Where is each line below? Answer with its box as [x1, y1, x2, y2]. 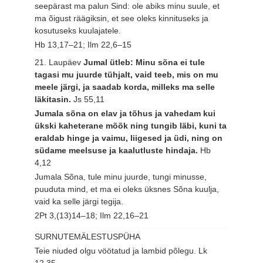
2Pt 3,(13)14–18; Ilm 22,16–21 [35, 210, 149, 220]
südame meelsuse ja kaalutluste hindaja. [35, 146, 201, 156]
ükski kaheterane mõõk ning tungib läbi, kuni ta [35, 121, 227, 131]
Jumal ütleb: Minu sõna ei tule [83, 58, 205, 68]
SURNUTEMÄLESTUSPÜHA [35, 231, 141, 241]
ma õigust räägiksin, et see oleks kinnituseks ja [35, 13, 209, 23]
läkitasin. [35, 95, 74, 104]
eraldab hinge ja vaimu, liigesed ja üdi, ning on [35, 133, 223, 143]
